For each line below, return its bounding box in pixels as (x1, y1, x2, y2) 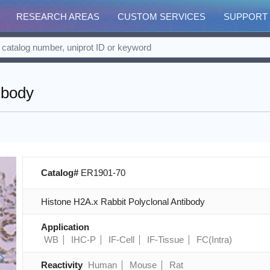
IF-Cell (108, 234, 134, 245)
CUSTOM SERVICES (118, 11, 206, 22)
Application (40, 222, 89, 232)
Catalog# (40, 168, 81, 178)
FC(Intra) (196, 234, 232, 245)
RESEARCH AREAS (16, 11, 99, 22)
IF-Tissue (146, 234, 184, 245)
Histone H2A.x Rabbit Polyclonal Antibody (40, 196, 205, 207)
